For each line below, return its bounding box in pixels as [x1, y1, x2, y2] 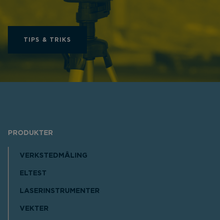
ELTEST [20, 170, 47, 177]
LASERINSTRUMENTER [20, 188, 100, 195]
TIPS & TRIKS [24, 37, 71, 43]
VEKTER [20, 205, 49, 213]
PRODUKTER [8, 130, 53, 137]
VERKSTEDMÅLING [20, 152, 87, 160]
